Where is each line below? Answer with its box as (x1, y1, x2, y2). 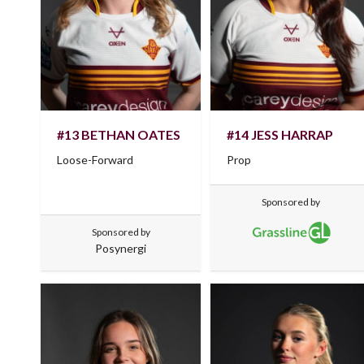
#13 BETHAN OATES (57, 127, 180, 143)
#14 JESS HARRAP (227, 127, 334, 143)
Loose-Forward (57, 153, 133, 167)
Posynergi (95, 241, 147, 256)
